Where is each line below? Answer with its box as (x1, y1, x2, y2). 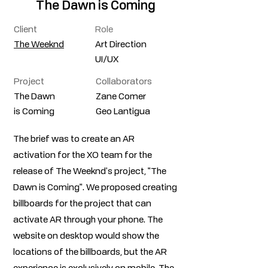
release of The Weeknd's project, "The (13, 167, 166, 176)
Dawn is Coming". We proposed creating (13, 184, 177, 193)
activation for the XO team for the (13, 151, 152, 160)
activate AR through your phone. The (13, 216, 163, 225)
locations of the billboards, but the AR (13, 248, 167, 257)
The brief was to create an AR (13, 135, 135, 144)
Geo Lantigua (96, 108, 150, 117)
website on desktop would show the (13, 232, 159, 241)
